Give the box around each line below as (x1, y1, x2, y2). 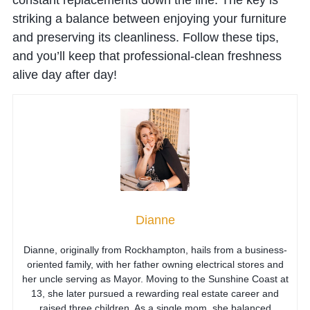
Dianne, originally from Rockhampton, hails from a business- (23, 244, 287, 255)
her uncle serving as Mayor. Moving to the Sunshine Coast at (21, 273, 289, 284)
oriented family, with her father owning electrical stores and (26, 258, 284, 270)
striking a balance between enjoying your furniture (12, 11, 286, 26)
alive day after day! (12, 67, 117, 82)
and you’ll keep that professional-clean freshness (12, 48, 282, 63)
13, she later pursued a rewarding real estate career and (31, 287, 279, 299)
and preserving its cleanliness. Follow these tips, (12, 30, 279, 44)
